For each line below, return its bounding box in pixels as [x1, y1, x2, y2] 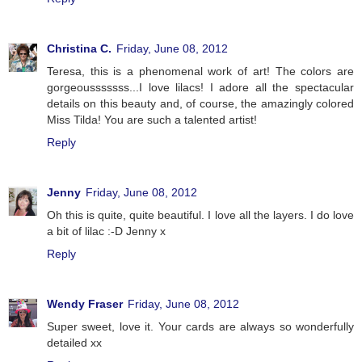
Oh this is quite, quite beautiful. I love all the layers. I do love [47, 208, 354, 222]
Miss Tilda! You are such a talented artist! [47, 113, 257, 127]
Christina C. [47, 42, 112, 56]
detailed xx [47, 336, 102, 350]
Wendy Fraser [47, 297, 123, 311]
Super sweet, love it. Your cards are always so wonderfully [47, 320, 354, 334]
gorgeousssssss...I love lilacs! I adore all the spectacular [47, 81, 354, 95]
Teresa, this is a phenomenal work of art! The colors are [47, 65, 354, 78]
